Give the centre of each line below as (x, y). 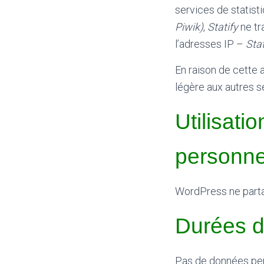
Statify (223, 27)
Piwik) (189, 27)
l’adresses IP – (210, 44)
